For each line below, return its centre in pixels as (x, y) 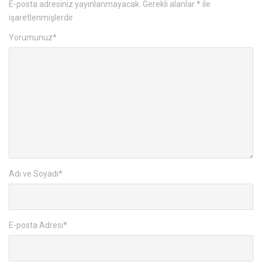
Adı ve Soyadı (34, 174)
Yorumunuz (31, 38)
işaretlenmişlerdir (41, 18)
